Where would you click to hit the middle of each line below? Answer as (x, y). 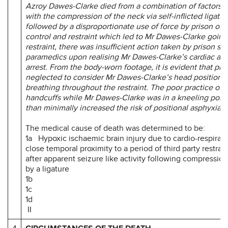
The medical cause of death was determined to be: (115, 128)
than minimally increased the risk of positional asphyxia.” (125, 108)
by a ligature (47, 169)
